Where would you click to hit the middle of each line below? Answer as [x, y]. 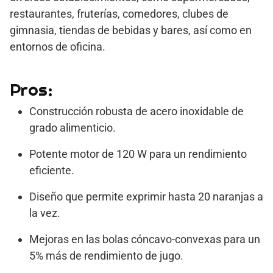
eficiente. [52, 170]
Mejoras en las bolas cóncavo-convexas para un [145, 239]
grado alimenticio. [73, 127]
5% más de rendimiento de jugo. [106, 255]
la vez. [45, 213]
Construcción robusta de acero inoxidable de [136, 111]
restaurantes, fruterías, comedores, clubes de [119, 13]
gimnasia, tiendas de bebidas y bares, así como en [131, 30]
